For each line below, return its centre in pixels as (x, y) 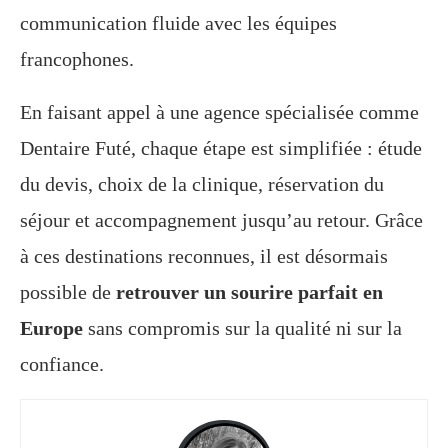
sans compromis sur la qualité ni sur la (242, 328)
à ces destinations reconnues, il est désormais (204, 256)
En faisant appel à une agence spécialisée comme (219, 112)
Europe (51, 328)
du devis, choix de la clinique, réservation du (202, 184)
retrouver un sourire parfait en (249, 292)
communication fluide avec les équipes (178, 23)
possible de (68, 292)
